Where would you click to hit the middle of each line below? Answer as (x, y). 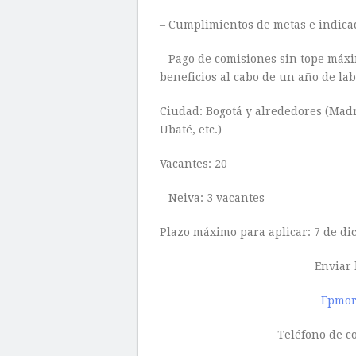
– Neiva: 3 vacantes (212, 198)
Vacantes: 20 (193, 164)
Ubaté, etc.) (191, 130)
